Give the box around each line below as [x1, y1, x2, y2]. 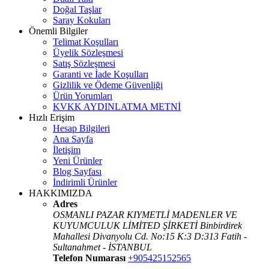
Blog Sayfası [53, 166, 101, 177]
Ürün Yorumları [53, 90, 112, 101]
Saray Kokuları [53, 14, 110, 25]
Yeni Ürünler [53, 155, 102, 166]
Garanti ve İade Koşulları [53, 68, 148, 79]
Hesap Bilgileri [53, 122, 110, 133]
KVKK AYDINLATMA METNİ [53, 101, 181, 112]
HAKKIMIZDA [29, 187, 92, 198]
